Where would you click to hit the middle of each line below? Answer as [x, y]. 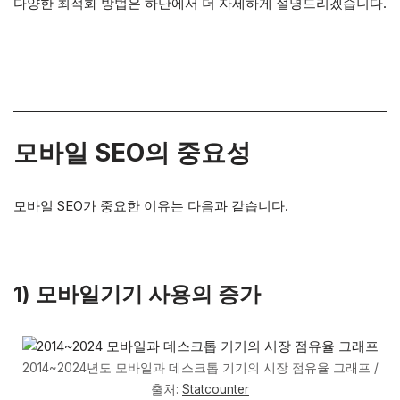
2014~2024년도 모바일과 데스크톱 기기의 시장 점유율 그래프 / [200, 368]
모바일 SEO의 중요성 [132, 153]
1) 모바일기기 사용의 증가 [137, 294]
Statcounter [216, 389]
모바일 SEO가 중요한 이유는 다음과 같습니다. [151, 206]
